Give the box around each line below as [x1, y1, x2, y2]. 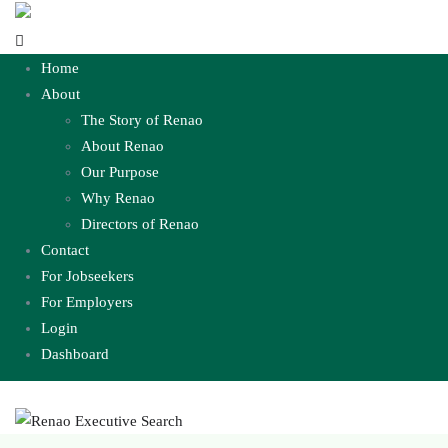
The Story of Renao [81, 111, 203, 128]
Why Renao [81, 189, 155, 206]
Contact [41, 241, 89, 258]
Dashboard [41, 345, 109, 362]
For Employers [41, 293, 133, 310]
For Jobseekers [41, 267, 134, 284]
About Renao [81, 137, 164, 154]
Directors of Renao [81, 215, 199, 232]
